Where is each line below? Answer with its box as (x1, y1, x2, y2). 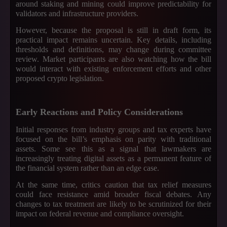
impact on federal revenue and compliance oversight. (16, 209, 184, 218)
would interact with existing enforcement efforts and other (16, 64, 211, 73)
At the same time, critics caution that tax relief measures (16, 180, 211, 189)
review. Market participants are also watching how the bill (16, 55, 211, 63)
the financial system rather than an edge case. (16, 164, 159, 172)
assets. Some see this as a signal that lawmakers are (16, 144, 211, 153)
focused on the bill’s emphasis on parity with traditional (16, 135, 211, 143)
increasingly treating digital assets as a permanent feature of (16, 154, 211, 163)
